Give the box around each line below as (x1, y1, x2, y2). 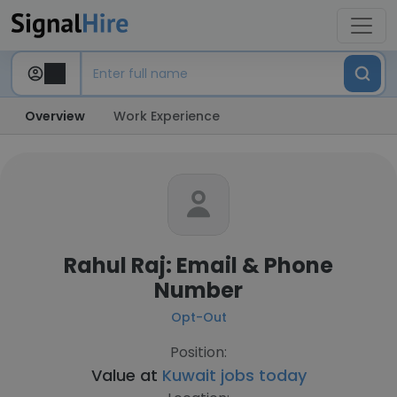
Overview (25, 107, 85, 125)
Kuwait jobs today (161, 364, 307, 386)
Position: (170, 342, 227, 362)
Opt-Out (170, 308, 227, 326)
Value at (90, 364, 162, 386)
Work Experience (113, 107, 220, 125)
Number (154, 276, 243, 305)
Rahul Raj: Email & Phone (64, 251, 333, 280)
